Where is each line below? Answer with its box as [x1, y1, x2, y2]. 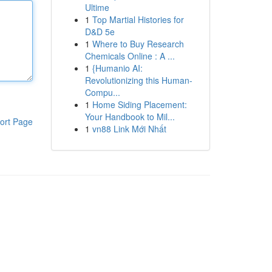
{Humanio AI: [92, 62, 143, 74]
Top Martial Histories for [92, 13, 184, 25]
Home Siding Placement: [92, 98, 187, 110]
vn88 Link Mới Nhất [92, 123, 166, 135]
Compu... [84, 86, 120, 98]
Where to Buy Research [92, 38, 184, 50]
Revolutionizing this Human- [84, 74, 192, 86]
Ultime [84, 1, 109, 13]
